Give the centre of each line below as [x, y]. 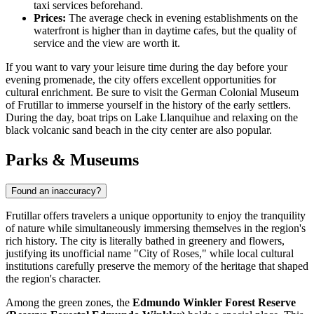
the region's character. [53, 279]
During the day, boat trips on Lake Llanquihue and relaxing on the [152, 118]
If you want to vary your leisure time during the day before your [146, 67]
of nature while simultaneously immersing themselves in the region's [156, 228]
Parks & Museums [72, 160]
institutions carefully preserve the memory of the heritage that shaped [157, 266]
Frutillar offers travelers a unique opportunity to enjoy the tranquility [156, 216]
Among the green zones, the [69, 303]
